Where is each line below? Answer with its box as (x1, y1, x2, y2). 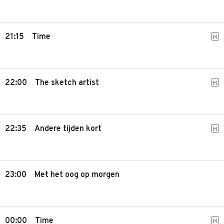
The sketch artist (35, 78, 99, 88)
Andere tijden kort (34, 124, 101, 134)
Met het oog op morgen (34, 170, 119, 180)
